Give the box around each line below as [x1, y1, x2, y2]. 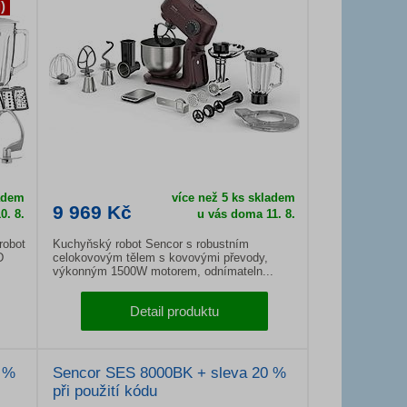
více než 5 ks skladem [171, 191, 295, 204]
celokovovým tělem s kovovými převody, [53, 251, 268, 264]
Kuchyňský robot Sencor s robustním [53, 237, 249, 251]
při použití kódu [53, 382, 157, 400]
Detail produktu [130, 303, 219, 319]
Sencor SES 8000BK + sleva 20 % [53, 364, 286, 382]
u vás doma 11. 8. [196, 207, 295, 221]
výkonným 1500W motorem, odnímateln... [53, 264, 273, 278]
